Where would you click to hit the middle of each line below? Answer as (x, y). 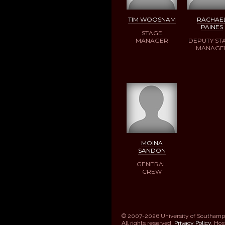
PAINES (212, 27)
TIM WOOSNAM (152, 19)
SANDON (152, 150)
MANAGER (152, 40)
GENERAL (152, 164)
